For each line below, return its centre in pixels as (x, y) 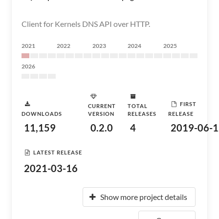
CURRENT (102, 106)
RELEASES (142, 114)
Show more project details (144, 197)
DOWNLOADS (42, 114)
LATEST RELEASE (58, 152)
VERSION (101, 114)
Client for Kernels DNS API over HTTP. (86, 24)
